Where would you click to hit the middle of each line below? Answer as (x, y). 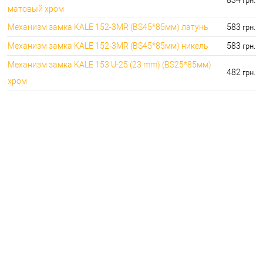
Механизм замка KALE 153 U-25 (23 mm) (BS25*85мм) (109, 64)
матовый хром (36, 9)
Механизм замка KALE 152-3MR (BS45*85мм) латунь (108, 27)
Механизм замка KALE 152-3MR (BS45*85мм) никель (108, 45)
